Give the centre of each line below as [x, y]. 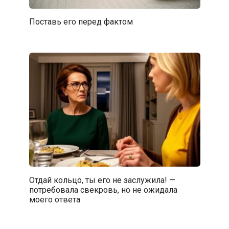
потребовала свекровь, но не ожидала [103, 190]
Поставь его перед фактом [81, 21]
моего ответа [54, 199]
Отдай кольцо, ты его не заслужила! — [102, 180]
